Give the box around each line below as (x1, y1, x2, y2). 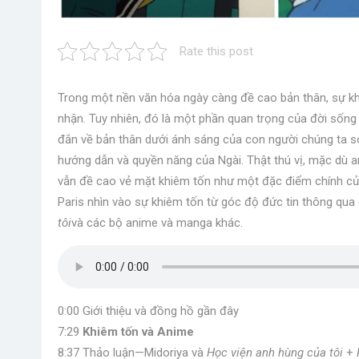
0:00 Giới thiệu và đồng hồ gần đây (58, 304, 239, 318)
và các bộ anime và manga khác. (71, 216, 243, 230)
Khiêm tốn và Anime (83, 325, 194, 339)
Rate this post (179, 44, 253, 58)
